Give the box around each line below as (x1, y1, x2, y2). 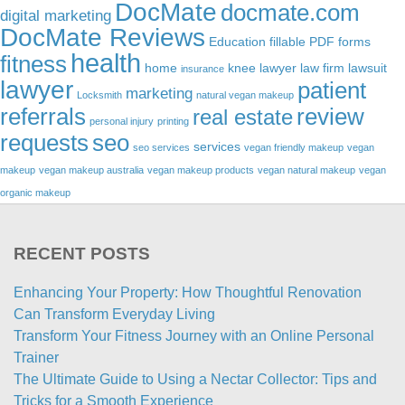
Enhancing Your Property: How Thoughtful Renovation (14, 284, 362, 300)
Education (209, 34, 266, 50)
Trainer (14, 349, 59, 365)
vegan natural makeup (258, 165, 355, 176)
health (71, 48, 141, 79)
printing (157, 116, 189, 127)
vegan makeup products (147, 165, 254, 176)
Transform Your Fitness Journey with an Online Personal (14, 327, 374, 344)
